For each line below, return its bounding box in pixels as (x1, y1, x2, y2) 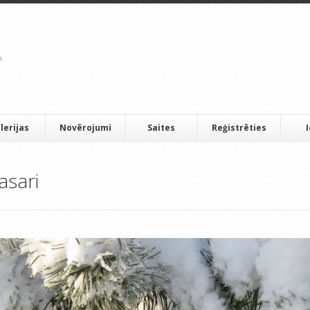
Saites (147, 122, 176, 134)
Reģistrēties (211, 122, 266, 134)
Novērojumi (59, 122, 111, 134)
